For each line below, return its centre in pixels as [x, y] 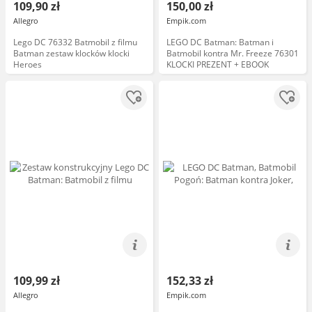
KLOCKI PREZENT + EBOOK [218, 64]
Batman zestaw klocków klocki [71, 53]
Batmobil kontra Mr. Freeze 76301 [233, 53]
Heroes [28, 64]
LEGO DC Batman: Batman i [220, 42]
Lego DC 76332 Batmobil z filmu [75, 42]
